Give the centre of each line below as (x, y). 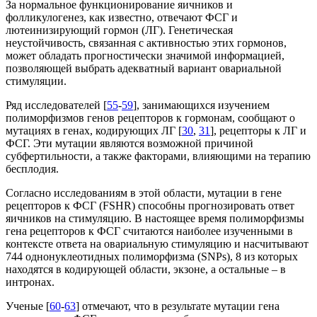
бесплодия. (32, 168)
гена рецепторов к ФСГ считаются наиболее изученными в (149, 231)
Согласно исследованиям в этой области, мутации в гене (144, 192)
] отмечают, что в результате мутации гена (178, 306)
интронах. (30, 282)
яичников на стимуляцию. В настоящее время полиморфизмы (155, 218)
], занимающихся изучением (201, 105)
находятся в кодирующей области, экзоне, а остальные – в (146, 269)
